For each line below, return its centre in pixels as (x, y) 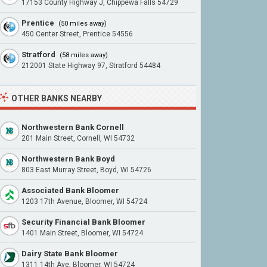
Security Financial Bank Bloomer (83, 222)
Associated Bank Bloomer (70, 190)
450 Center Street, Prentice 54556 (77, 34)
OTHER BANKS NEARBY (57, 98)
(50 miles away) (82, 24)
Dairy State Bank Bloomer (70, 254)
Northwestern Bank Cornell (73, 127)
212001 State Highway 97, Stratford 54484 (91, 66)
